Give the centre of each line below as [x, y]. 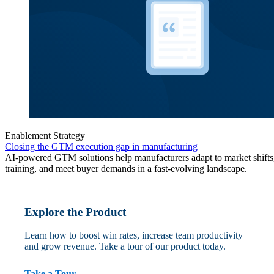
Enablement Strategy [45, 136]
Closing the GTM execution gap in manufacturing [101, 147]
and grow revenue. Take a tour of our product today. [125, 246]
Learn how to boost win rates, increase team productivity [134, 235]
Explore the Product [75, 212]
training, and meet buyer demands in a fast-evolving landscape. [126, 169]
